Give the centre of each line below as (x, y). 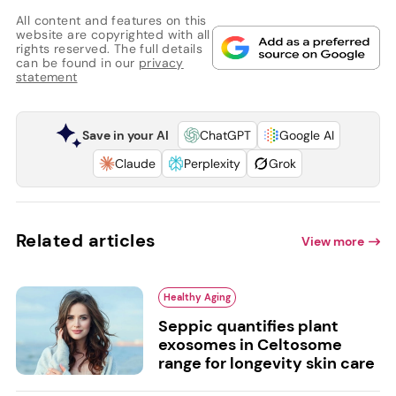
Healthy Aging (197, 297)
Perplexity (213, 164)
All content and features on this (111, 21)
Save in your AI (125, 136)
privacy (161, 63)
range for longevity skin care (266, 364)
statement (46, 77)
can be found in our (77, 63)
